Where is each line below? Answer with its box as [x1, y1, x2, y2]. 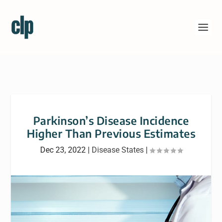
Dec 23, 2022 [40, 145, 86, 155]
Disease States [91, 145, 144, 155]
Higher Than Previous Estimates [27, 126, 195, 140]
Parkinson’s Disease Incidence [33, 113, 189, 127]
